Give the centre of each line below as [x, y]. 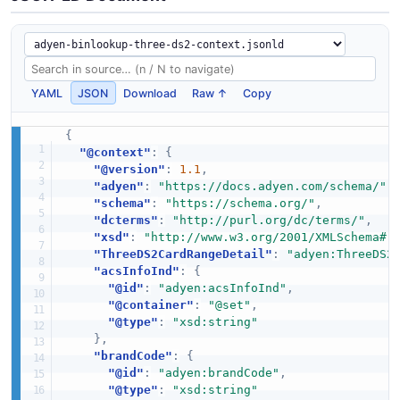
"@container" [150, 305]
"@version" [129, 170]
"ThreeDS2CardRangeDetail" [183, 254]
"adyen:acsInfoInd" [222, 288]
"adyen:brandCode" [218, 373]
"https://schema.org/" [240, 204]
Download [150, 93]
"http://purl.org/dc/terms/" [268, 221]
